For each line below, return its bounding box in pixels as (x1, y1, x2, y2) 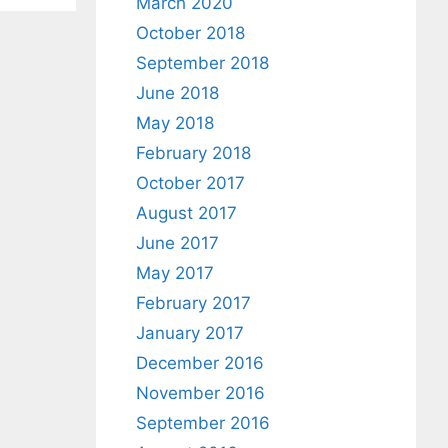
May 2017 (136, 262, 214, 283)
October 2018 (136, 22, 245, 43)
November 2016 (136, 382, 265, 403)
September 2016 (136, 412, 270, 433)
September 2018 (136, 52, 269, 73)
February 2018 (136, 142, 251, 163)
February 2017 (136, 292, 251, 313)
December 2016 (136, 352, 264, 373)
